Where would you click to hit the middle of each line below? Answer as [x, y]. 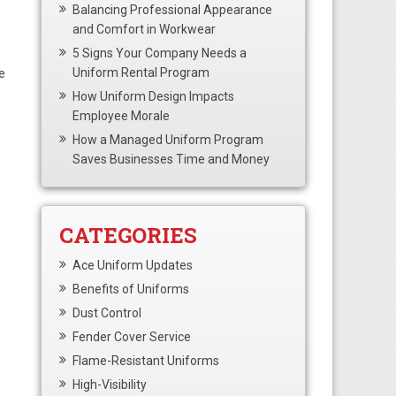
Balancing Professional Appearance [172, 10]
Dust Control [107, 313]
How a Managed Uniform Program [168, 140]
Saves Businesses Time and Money [171, 159]
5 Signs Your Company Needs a [160, 53]
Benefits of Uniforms [131, 289]
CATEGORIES [128, 235]
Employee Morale [121, 116]
